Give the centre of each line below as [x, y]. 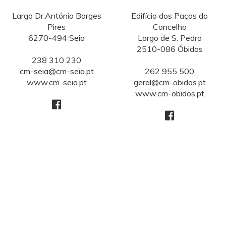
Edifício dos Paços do [169, 16]
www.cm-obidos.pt [169, 93]
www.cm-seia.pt [56, 82]
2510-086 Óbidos [169, 49]
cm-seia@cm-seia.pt [56, 71]
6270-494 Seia [56, 38]
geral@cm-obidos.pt [169, 82]
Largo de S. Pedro [169, 38]
